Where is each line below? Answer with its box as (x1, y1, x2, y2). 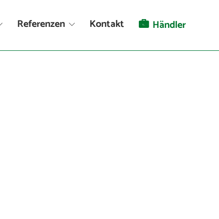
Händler (153, 17, 186, 33)
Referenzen (17, 16, 66, 32)
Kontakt (89, 16, 125, 32)
